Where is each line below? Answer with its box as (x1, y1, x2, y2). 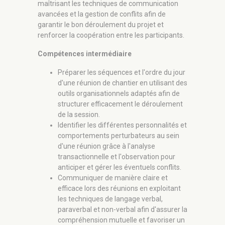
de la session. (58, 110, 100, 119)
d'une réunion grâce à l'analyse (58, 142, 155, 151)
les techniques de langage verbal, (58, 195, 163, 203)
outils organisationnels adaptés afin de (58, 89, 180, 98)
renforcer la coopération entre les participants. (38, 31, 184, 40)
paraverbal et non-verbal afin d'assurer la (58, 205, 187, 214)
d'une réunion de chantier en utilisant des (58, 79, 187, 87)
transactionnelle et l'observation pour (58, 153, 175, 161)
